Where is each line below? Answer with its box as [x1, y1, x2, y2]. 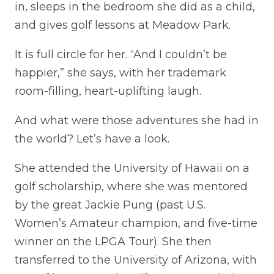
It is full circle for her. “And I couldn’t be [15, 48, 227, 62]
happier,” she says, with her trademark [15, 66, 226, 80]
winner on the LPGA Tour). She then [15, 235, 212, 249]
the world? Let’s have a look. [15, 132, 169, 146]
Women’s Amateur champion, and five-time [15, 217, 257, 231]
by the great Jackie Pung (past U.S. [15, 198, 206, 212]
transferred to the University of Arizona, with [15, 253, 257, 267]
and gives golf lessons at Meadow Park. [15, 18, 231, 32]
